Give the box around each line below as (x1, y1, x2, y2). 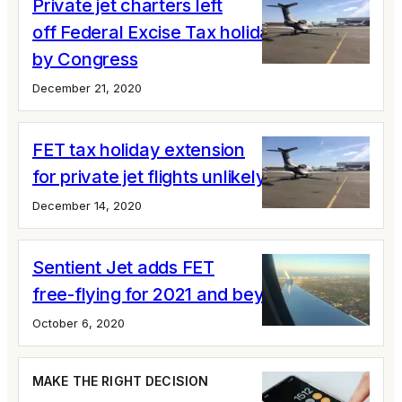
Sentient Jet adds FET (32, 256, 214, 278)
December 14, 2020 (32, 197, 142, 213)
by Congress (32, 48, 138, 70)
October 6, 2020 (32, 315, 125, 330)
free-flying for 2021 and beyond (32, 283, 296, 305)
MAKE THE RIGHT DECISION (32, 372, 209, 389)
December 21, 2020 (32, 80, 142, 95)
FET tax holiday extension (32, 138, 245, 161)
